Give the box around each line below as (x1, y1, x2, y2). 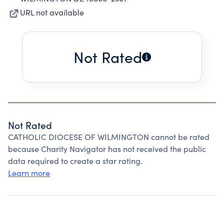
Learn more (8, 167, 50, 178)
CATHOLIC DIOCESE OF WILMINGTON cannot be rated (8, 131, 209, 142)
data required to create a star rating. (8, 155, 142, 166)
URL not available (20, 7, 84, 17)
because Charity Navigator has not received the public (8, 143, 206, 154)
